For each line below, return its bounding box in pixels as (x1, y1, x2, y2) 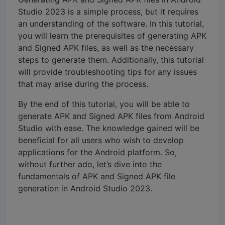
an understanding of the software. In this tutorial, (18, 18, 204, 29)
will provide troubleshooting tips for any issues (18, 66, 197, 77)
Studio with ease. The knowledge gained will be (18, 123, 199, 133)
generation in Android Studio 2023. (18, 183, 152, 193)
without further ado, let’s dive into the (18, 159, 162, 169)
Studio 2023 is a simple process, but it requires (18, 6, 198, 17)
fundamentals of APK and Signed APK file (18, 171, 175, 181)
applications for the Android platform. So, (18, 147, 177, 157)
